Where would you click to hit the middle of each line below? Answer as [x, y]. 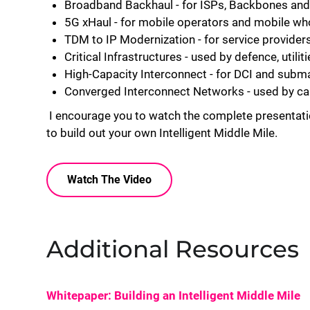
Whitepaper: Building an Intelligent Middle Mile [173, 295]
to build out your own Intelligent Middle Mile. [162, 133]
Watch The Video [109, 180]
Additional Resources [173, 249]
